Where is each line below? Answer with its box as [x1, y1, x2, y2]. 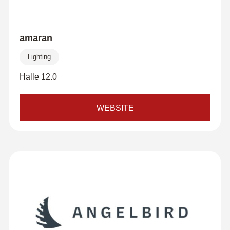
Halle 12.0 [19, 72, 57, 81]
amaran [19, 33, 52, 43]
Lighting [27, 53, 51, 61]
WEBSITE [96, 104, 134, 112]
